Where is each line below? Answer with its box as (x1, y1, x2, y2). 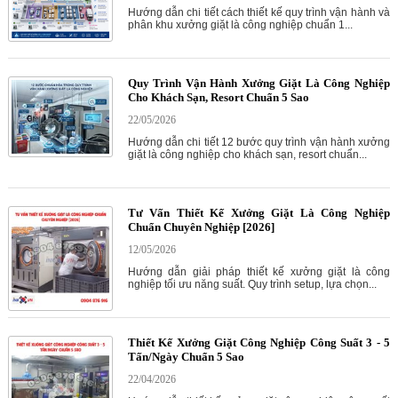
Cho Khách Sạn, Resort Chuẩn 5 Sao (127, 91, 309, 105)
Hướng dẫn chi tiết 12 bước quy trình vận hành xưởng (127, 136, 390, 149)
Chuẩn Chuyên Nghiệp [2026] (127, 220, 275, 235)
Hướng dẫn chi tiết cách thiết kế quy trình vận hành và (127, 6, 390, 20)
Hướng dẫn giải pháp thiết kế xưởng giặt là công (127, 266, 390, 279)
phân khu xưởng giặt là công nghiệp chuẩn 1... (127, 19, 353, 32)
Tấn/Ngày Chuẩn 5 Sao (127, 350, 244, 364)
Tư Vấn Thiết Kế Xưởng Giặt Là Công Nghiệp (127, 206, 390, 220)
